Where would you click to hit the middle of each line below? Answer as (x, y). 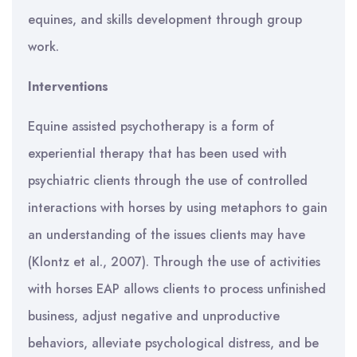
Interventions (68, 86)
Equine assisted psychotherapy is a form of (151, 126)
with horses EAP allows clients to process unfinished (177, 289)
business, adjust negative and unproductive (154, 316)
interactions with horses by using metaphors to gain (178, 208)
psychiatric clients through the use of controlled (168, 180)
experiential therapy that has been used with (157, 153)
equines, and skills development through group (165, 20)
